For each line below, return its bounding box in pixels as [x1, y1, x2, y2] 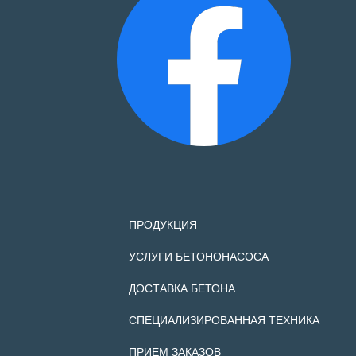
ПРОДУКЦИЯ [129, 216, 197, 233]
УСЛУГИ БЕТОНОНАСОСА [129, 248, 269, 265]
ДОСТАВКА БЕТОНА [129, 280, 235, 296]
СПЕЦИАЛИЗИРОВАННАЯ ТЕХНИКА [129, 311, 319, 328]
